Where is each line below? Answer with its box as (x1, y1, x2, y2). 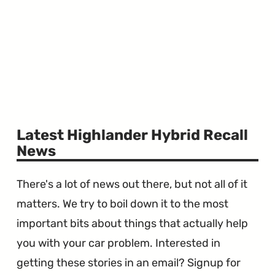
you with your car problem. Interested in (17, 236, 221, 250)
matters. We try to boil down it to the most (17, 196, 229, 211)
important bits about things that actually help (17, 216, 249, 230)
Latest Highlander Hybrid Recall (17, 126, 249, 144)
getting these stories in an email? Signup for (17, 255, 241, 269)
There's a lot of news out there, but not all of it (17, 177, 248, 191)
